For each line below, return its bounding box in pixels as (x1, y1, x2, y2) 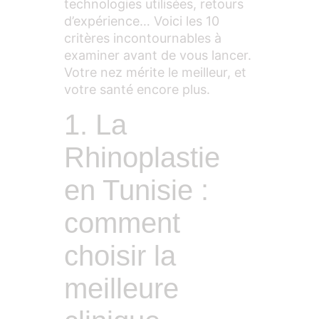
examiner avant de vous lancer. (64, 47, 251, 63)
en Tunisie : (64, 174, 209, 206)
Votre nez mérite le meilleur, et (64, 64, 246, 80)
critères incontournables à (64, 30, 221, 46)
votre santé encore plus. (64, 81, 210, 97)
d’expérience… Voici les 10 (64, 13, 219, 28)
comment (64, 207, 180, 239)
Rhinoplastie (64, 142, 220, 173)
